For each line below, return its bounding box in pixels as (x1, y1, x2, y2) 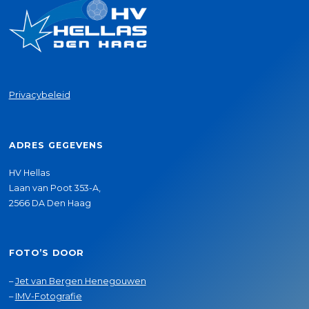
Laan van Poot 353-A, (8, 183, 101, 194)
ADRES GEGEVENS (8, 139, 103, 150)
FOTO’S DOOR (8, 248, 84, 259)
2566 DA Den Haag (8, 198, 91, 209)
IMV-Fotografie (14, 290, 82, 301)
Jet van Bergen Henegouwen (14, 275, 146, 286)
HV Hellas (8, 168, 50, 179)
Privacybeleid (8, 90, 70, 101)
